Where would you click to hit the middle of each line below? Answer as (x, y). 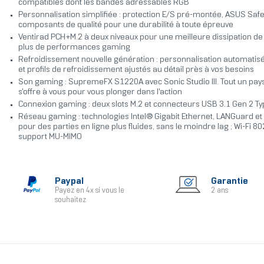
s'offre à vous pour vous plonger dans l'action (100, 93)
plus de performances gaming (74, 48)
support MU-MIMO (50, 137)
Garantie (229, 181)
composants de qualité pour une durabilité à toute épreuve (126, 25)
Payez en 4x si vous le (89, 191)
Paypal (69, 181)
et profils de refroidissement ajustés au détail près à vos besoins (136, 70)
